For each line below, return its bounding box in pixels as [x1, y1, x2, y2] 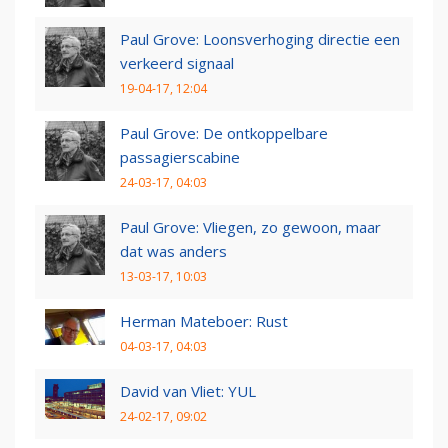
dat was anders [120, 241, 227, 262]
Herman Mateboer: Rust [120, 311, 288, 332]
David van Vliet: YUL [120, 381, 256, 402]
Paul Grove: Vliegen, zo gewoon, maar [120, 217, 381, 238]
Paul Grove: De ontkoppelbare [120, 123, 328, 144]
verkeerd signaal [120, 53, 234, 74]
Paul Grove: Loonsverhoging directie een [120, 29, 400, 50]
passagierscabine [120, 147, 240, 168]
